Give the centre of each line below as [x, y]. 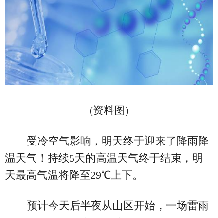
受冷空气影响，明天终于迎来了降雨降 [118, 141]
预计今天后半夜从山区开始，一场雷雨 [118, 205]
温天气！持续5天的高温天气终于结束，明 [104, 158]
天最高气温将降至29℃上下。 [74, 175]
